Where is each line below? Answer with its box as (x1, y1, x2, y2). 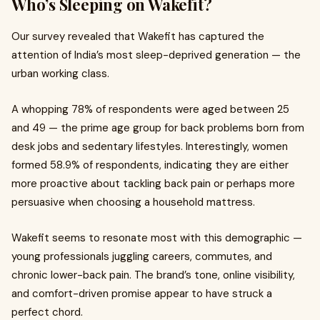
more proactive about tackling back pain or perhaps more (11, 176, 295, 191)
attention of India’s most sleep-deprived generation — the (11, 48, 301, 62)
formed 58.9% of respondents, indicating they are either (11, 158, 289, 172)
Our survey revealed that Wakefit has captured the (11, 29, 264, 44)
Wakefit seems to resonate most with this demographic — (11, 231, 302, 245)
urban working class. (11, 66, 109, 81)
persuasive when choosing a (11, 195, 153, 209)
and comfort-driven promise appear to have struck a (11, 286, 272, 301)
